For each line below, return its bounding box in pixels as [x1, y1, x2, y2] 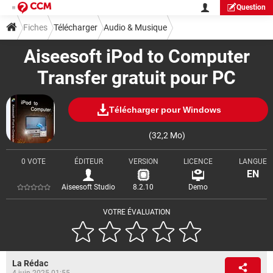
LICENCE [183, 157, 213, 166]
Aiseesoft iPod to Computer [23, 46, 250, 67]
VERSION [128, 157, 158, 166]
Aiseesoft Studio [62, 183, 115, 191]
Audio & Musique [104, 23, 167, 32]
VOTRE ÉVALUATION [102, 208, 171, 216]
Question [236, 3, 266, 12]
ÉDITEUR [74, 157, 103, 166]
